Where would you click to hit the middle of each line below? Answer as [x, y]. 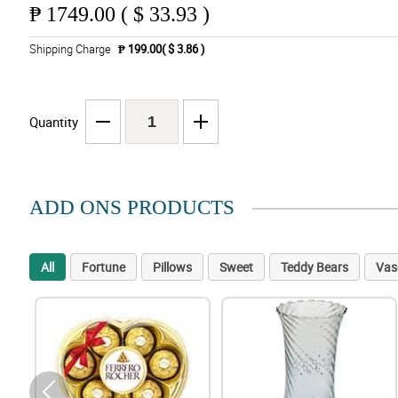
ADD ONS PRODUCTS [131, 208]
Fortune [103, 267]
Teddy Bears [314, 267]
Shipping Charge [70, 49]
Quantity [53, 122]
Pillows [172, 267]
